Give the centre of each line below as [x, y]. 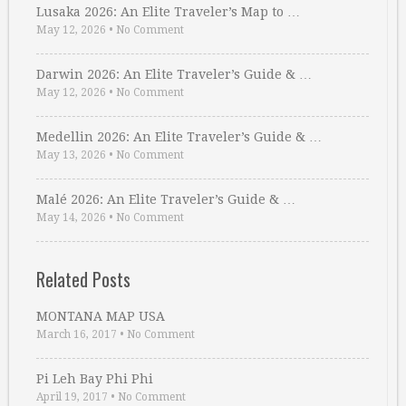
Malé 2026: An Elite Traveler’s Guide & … [166, 200]
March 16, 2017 [77, 335]
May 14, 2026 [71, 218]
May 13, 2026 [71, 155]
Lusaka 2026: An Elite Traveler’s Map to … [168, 12]
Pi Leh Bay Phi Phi [95, 379]
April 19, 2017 [72, 397]
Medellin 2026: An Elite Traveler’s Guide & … [179, 137]
